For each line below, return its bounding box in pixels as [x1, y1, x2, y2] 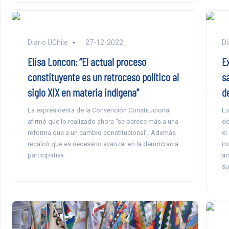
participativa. [27, 151, 65, 159]
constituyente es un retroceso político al [27, 70, 179, 83]
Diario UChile [27, 38, 68, 47]
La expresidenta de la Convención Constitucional [27, 106, 171, 114]
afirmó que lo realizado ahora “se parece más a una [27, 117, 178, 125]
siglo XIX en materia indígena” [27, 85, 139, 99]
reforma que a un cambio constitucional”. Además [27, 128, 176, 136]
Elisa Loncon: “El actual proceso [27, 54, 146, 68]
